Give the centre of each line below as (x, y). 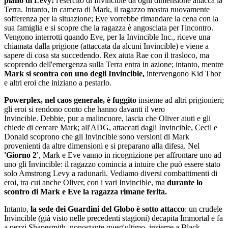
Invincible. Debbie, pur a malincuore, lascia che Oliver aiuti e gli (107, 119)
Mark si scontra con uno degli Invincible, (74, 74)
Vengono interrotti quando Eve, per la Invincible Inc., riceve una (107, 37)
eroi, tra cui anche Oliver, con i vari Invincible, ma (84, 183)
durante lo (184, 183)
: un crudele (204, 209)
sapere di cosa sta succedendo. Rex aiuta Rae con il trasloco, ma (107, 55)
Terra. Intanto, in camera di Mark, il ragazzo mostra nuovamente (107, 10)
